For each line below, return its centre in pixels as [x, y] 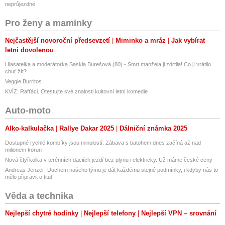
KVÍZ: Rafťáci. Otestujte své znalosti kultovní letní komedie [76, 92]
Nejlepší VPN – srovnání [179, 213]
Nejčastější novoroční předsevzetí [58, 41]
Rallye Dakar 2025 [87, 128]
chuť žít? [16, 72]
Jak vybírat [188, 41]
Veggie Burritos [23, 82]
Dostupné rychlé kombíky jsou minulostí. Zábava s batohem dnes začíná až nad [103, 142]
